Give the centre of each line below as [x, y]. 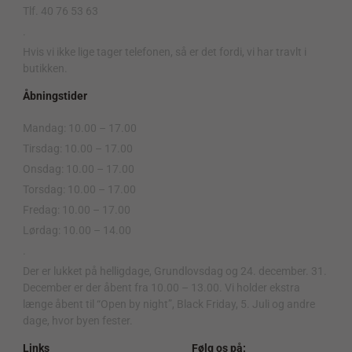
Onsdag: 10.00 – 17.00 [79, 169]
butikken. [45, 69]
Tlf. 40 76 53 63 [60, 11]
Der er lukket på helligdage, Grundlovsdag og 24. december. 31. [175, 271]
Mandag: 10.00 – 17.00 [80, 128]
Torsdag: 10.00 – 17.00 [79, 190]
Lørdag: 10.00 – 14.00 [77, 231]
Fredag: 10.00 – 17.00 [77, 210]
